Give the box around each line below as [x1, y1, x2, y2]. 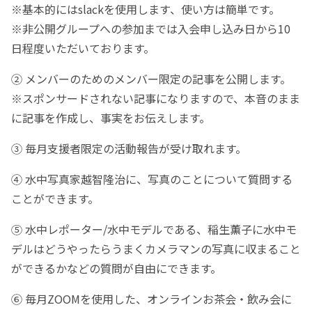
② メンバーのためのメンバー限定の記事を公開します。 [11, 70, 291, 87]
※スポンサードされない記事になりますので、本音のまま [11, 89, 300, 107]
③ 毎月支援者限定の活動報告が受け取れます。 [11, 139, 247, 157]
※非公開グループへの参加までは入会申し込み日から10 [11, 19, 290, 37]
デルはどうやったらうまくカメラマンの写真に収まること [11, 240, 301, 257]
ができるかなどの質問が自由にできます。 [11, 259, 221, 276]
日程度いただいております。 [11, 39, 155, 56]
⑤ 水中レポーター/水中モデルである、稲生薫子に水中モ [11, 220, 297, 237]
